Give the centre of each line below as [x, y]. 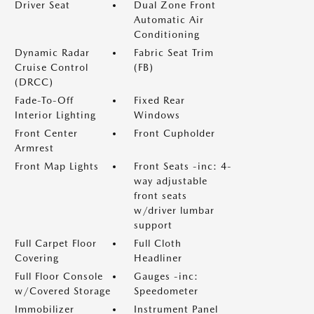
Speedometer [166, 291]
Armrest [34, 148]
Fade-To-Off [44, 100]
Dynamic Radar [52, 53]
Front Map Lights [57, 166]
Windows [157, 115]
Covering [37, 258]
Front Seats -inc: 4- [183, 166]
